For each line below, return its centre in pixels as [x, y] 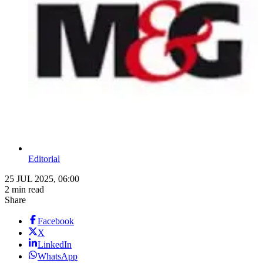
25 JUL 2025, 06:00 [42, 179]
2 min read [24, 190]
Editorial [44, 159]
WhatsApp [58, 257]
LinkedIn [55, 245]
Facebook [56, 221]
